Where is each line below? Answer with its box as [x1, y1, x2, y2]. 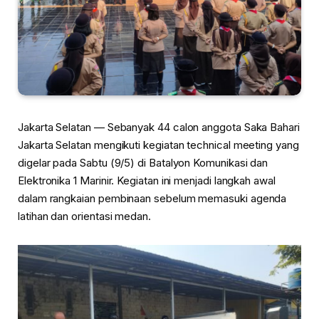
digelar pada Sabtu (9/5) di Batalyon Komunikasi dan [18, 156, 268, 170]
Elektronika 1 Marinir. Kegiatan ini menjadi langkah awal [18, 174, 276, 188]
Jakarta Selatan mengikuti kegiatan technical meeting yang [18, 138, 299, 152]
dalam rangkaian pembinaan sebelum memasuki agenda [18, 192, 287, 206]
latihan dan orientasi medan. [18, 209, 151, 224]
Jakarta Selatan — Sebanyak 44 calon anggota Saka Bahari [18, 120, 300, 135]
